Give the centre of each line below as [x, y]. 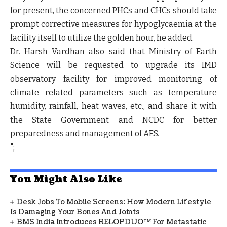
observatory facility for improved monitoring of [113, 79]
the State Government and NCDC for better [113, 120]
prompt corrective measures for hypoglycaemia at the [113, 24]
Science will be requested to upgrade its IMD [113, 65]
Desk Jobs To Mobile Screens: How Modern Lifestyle [114, 202]
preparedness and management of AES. [85, 133]
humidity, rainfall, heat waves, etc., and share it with [113, 106]
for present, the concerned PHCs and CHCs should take [113, 10]
